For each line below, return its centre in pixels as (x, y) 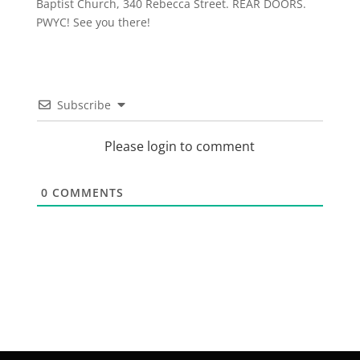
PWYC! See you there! (93, 22)
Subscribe (84, 105)
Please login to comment (180, 146)
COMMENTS (86, 192)
